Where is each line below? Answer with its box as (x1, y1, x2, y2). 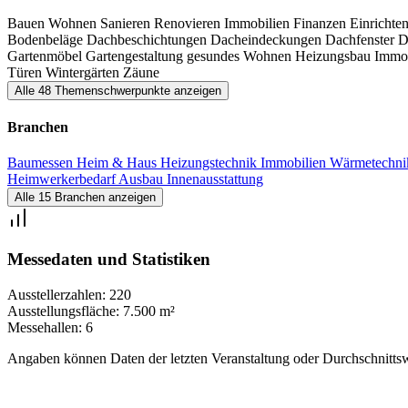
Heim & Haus (76, 155, 160, 171)
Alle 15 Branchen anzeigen (15, 190, 156, 205)
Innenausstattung (167, 171, 263, 188)
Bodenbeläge (7, 31, 87, 47)
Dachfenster (325, 31, 398, 47)
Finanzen (293, 15, 350, 31)
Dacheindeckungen (210, 31, 325, 47)
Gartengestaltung (86, 47, 187, 64)
